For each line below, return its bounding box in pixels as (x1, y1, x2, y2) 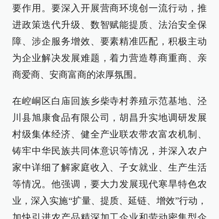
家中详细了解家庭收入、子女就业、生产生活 (12, 162, 207, 173)
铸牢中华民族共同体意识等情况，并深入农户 (12, 146, 207, 156)
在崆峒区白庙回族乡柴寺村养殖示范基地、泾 (12, 96, 207, 106)
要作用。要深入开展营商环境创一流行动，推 (12, 3, 207, 13)
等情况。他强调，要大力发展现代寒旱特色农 (12, 179, 207, 189)
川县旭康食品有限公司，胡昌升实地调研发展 (12, 112, 207, 123)
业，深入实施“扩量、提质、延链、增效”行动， (12, 196, 207, 206)
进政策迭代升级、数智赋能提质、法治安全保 (12, 20, 207, 30)
